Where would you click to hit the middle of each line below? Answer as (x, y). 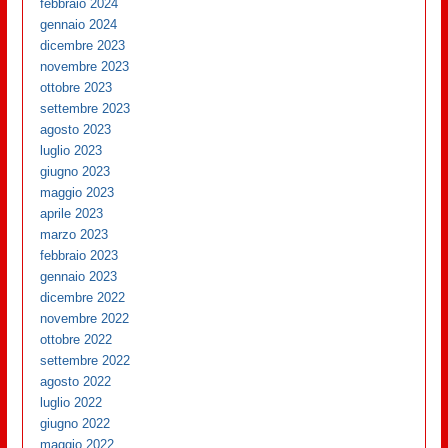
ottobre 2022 (76, 339)
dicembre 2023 (83, 45)
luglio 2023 (71, 150)
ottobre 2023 (76, 87)
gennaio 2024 (79, 24)
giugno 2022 (75, 423)
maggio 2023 (77, 192)
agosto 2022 (76, 381)
